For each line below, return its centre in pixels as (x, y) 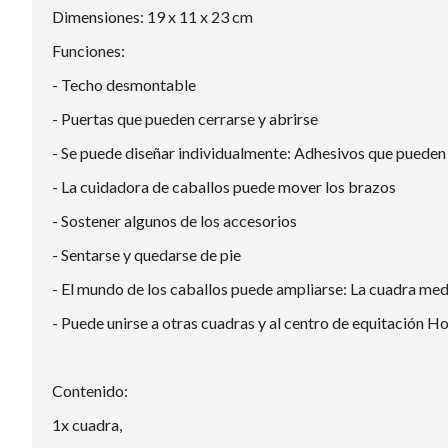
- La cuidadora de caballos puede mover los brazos (224, 186)
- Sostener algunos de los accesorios (174, 220)
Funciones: (88, 50)
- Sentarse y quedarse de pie (146, 254)
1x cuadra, (87, 424)
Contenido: (90, 390)
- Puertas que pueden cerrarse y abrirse (185, 118)
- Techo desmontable (124, 84)
